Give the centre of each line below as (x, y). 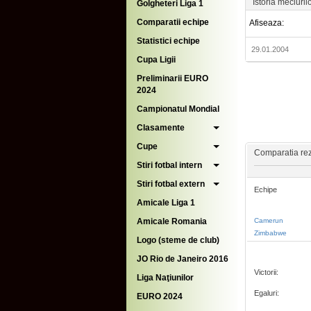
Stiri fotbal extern (171, 184)
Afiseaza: (265, 23)
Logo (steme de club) (178, 240)
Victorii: (266, 272)
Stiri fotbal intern (169, 165)
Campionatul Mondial (178, 109)
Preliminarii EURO (173, 78)
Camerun (269, 220)
